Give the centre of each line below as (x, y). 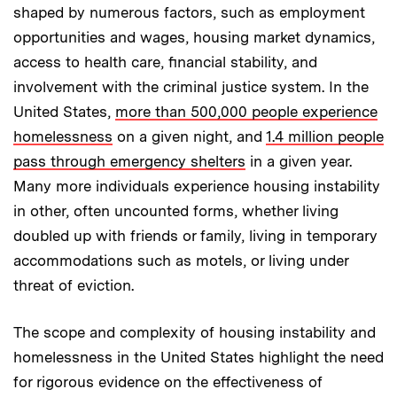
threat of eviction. (74, 285)
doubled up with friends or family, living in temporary (195, 235)
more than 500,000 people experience (246, 111)
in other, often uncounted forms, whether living (176, 210)
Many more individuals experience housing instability (197, 186)
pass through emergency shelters (129, 161)
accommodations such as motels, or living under (181, 260)
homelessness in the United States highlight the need (198, 357)
